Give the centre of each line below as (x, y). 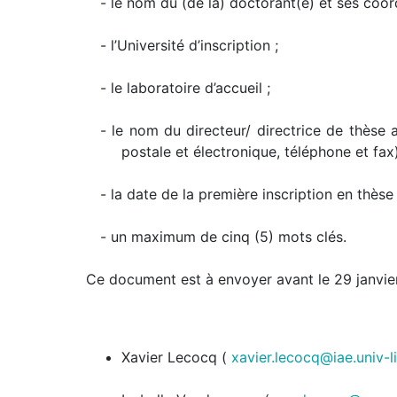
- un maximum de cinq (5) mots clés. (223, 236)
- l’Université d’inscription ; (189, 45)
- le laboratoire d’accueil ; (185, 87)
